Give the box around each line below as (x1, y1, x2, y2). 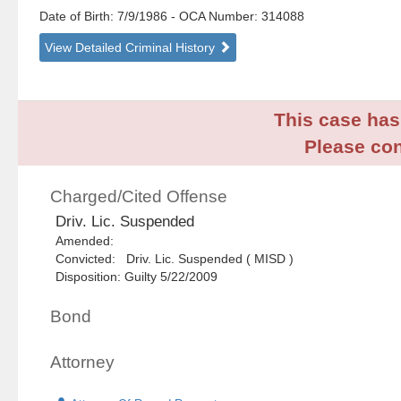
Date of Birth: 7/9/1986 (39, 9, 172, 24)
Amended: (55, 234, 122, 249)
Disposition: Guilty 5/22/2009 (55, 269, 218, 285)
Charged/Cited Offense (50, 187, 228, 207)
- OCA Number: (171, 9, 259, 24)
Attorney (50, 353, 115, 372)
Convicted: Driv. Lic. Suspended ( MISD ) (55, 252, 294, 267)
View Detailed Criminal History (45, 40, 219, 55)
